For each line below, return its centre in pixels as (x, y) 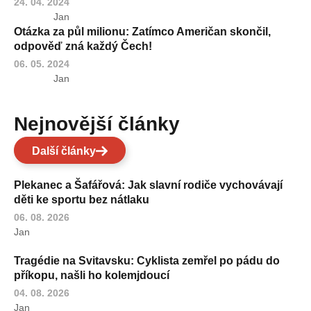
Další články (64, 151)
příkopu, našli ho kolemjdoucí (92, 276)
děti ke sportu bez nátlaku (82, 200)
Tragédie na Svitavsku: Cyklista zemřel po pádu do (147, 261)
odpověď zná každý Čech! (83, 47)
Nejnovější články (104, 124)
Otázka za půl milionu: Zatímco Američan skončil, (142, 32)
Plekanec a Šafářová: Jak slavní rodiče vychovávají (148, 185)
